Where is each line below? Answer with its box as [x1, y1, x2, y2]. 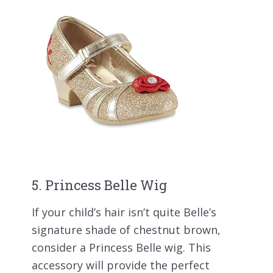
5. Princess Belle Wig [32, 175, 167, 194]
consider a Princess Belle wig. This [32, 239, 211, 255]
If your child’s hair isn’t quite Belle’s [32, 204, 216, 219]
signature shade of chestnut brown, [32, 222, 221, 237]
